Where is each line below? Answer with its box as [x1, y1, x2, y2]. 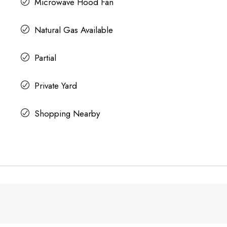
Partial [34, 51, 56, 64]
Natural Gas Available [34, 23, 113, 36]
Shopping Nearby [34, 107, 100, 120]
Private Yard [34, 79, 77, 92]
